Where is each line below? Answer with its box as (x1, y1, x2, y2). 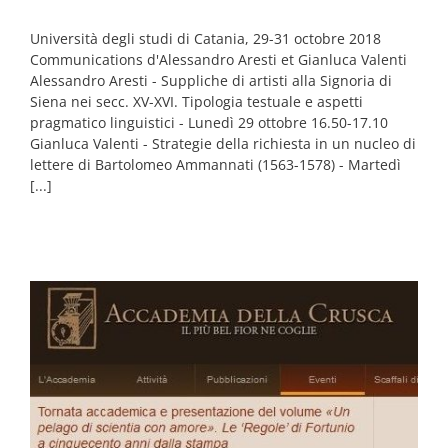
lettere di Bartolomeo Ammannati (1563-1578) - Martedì (30, 154, 401, 174)
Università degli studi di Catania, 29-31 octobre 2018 (30, 28, 381, 48)
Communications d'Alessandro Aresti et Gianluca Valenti (30, 49, 407, 69)
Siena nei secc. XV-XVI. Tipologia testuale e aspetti (30, 91, 363, 111)
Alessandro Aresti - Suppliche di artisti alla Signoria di (30, 70, 392, 90)
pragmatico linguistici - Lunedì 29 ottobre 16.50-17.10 (30, 112, 388, 132)
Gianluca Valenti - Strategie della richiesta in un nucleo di (30, 133, 416, 153)
